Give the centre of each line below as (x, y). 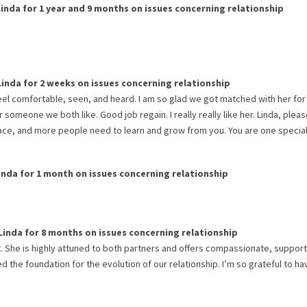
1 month (55, 173)
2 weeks (58, 83)
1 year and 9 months (84, 8)
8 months (62, 232)
